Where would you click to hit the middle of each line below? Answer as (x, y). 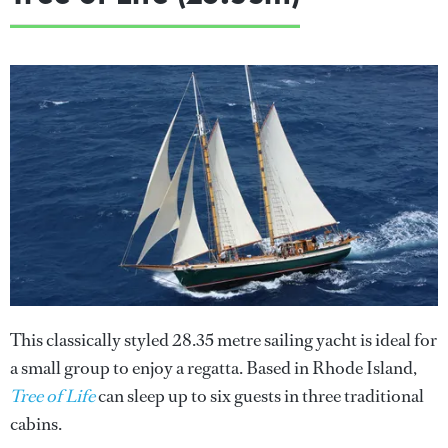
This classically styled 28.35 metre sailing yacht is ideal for (223, 340)
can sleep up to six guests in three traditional (259, 396)
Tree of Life (52, 396)
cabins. (36, 424)
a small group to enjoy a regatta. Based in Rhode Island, (213, 368)
